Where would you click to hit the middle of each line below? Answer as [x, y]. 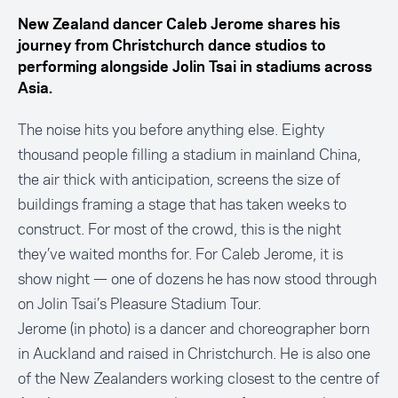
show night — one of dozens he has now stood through [197, 279]
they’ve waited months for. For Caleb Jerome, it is [180, 254]
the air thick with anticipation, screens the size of [179, 179]
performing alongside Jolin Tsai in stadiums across [195, 68]
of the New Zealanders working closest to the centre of [199, 378]
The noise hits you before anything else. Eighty [171, 130]
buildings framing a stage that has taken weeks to [182, 204]
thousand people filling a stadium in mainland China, [189, 155]
